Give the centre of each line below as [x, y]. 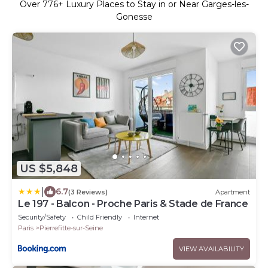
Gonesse [134, 17]
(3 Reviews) [88, 192]
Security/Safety [42, 217]
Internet [146, 217]
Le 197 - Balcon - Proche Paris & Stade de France [133, 204]
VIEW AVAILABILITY [211, 249]
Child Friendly [100, 217]
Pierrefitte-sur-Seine [71, 228]
